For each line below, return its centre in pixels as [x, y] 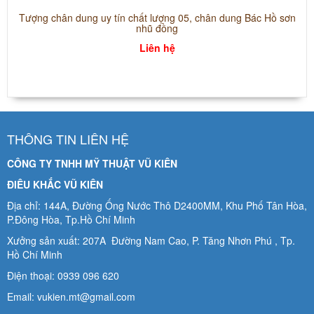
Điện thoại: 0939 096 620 [63, 276]
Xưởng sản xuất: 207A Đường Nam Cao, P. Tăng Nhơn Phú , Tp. [151, 241]
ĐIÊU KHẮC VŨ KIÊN [55, 185]
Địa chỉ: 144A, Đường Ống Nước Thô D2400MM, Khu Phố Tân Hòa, [157, 206]
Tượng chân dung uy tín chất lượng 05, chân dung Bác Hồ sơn [157, 18]
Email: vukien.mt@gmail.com [74, 297]
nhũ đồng [157, 28]
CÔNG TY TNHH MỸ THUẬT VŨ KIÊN [92, 164]
